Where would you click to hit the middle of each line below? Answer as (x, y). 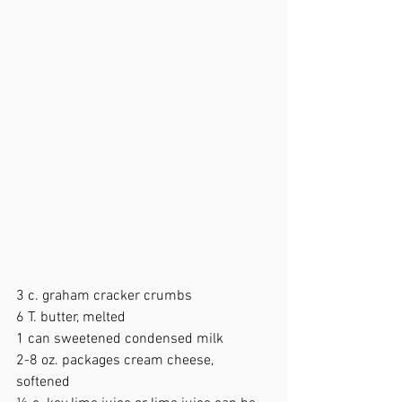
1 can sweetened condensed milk (123, 339)
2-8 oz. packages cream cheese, (117, 360)
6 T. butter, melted (73, 317)
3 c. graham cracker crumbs (106, 296)
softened (47, 382)
